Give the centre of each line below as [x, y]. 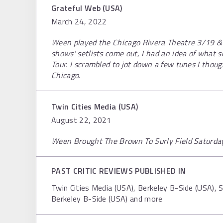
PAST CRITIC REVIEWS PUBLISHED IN [119, 171]
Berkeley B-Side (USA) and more [107, 199]
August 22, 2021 [81, 120]
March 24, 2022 [79, 21]
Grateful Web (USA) [87, 8]
